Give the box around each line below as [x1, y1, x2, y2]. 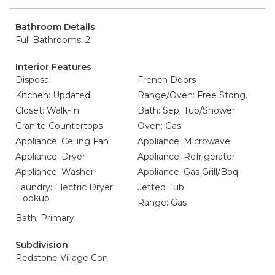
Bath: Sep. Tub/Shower [137, 105, 235, 116]
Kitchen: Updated [15, 90, 90, 101]
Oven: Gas [137, 120, 181, 131]
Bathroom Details [15, 21, 95, 33]
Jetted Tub [137, 182, 184, 193]
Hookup [15, 193, 50, 204]
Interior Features [15, 61, 91, 72]
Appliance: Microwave [137, 136, 230, 147]
